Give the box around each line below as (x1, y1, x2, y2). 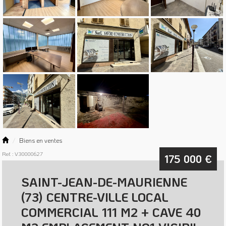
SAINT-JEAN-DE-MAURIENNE (21, 174, 188, 190)
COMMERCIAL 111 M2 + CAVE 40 (21, 204, 201, 220)
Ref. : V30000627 (2, 150, 43, 157)
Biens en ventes (19, 136, 63, 144)
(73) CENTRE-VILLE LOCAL (21, 189, 169, 205)
